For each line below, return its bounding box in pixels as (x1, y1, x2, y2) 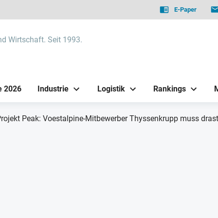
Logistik (97, 84, 125, 93)
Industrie (37, 84, 69, 93)
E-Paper (174, 6, 197, 13)
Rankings (153, 84, 186, 93)
